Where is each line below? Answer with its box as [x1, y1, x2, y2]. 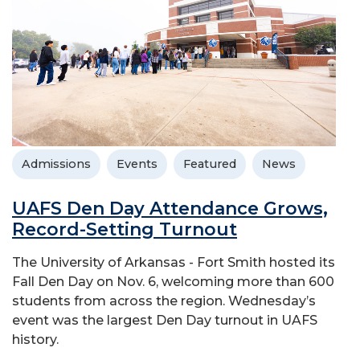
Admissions [22, 156, 91, 171]
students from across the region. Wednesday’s [12, 292, 316, 309]
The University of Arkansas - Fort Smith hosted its [12, 254, 335, 270]
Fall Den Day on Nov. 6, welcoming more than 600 [12, 273, 334, 289]
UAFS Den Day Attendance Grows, [12, 197, 328, 219]
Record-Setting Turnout [12, 218, 237, 240]
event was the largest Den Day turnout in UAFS [12, 312, 317, 328]
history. [12, 331, 59, 347]
